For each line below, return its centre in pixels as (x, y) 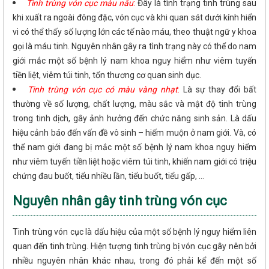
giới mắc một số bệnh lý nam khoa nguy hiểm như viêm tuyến (134, 61)
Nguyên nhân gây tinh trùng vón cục (120, 201)
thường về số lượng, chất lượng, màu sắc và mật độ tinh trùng (134, 104)
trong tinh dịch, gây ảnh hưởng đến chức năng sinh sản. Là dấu (134, 119)
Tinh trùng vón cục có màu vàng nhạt (102, 90)
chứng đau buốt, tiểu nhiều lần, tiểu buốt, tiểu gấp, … (108, 176)
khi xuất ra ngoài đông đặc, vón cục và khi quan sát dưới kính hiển (134, 18)
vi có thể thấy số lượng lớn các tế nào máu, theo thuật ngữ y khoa (134, 32)
